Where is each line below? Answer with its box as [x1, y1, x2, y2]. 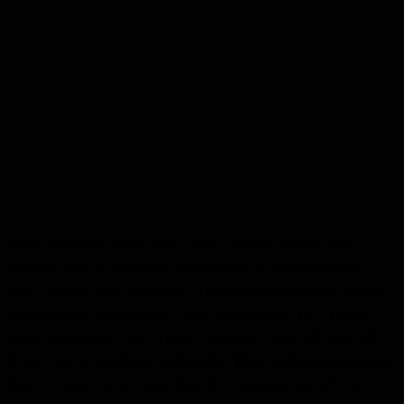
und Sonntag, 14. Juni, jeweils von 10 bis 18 [7, 326, 377, 349]
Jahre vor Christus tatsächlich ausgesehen [7, 255, 366, 279]
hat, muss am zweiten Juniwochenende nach [7, 279, 381, 302]
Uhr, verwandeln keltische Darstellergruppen [7, 349, 391, 372]
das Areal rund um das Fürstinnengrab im [7, 372, 367, 396]
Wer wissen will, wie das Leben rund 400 [7, 232, 356, 255]
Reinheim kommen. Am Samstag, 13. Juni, [7, 302, 368, 326]
